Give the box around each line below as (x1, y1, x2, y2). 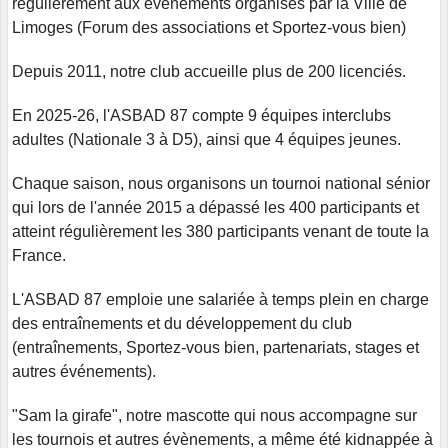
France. (12, 247, 66, 265)
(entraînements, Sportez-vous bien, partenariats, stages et (12, 339, 419, 357)
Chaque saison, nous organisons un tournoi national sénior (12, 175, 430, 193)
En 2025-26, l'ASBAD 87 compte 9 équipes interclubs (12, 107, 391, 125)
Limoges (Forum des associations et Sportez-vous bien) (12, 19, 406, 37)
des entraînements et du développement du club (12, 315, 352, 333)
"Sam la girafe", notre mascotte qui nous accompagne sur (12, 407, 417, 425)
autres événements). (12, 363, 156, 381)
